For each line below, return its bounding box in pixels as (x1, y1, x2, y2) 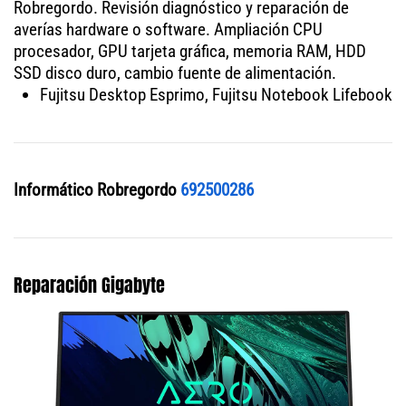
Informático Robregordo (14, 179, 177, 200)
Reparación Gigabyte (14, 270, 165, 299)
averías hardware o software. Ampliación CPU (14, 18, 323, 40)
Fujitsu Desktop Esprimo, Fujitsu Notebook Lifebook (39, 83, 392, 105)
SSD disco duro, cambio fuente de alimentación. (14, 62, 336, 83)
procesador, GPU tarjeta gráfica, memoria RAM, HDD (14, 40, 366, 62)
